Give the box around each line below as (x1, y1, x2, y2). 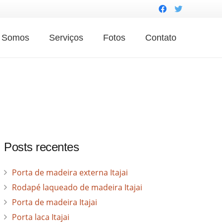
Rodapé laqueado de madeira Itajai (11, 182, 142, 193)
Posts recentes (3, 140, 79, 154)
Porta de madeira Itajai (11, 197, 97, 208)
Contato (145, 33, 177, 43)
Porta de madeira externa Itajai (11, 167, 128, 178)
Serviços (49, 33, 84, 43)
